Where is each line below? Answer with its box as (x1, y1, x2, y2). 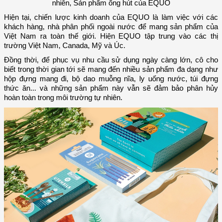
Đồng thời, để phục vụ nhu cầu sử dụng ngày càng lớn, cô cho (4, 56, 218, 64)
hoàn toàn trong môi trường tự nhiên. (4, 94, 122, 102)
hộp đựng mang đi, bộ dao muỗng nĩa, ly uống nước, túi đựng (4, 75, 218, 83)
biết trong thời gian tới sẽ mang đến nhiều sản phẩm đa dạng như (4, 65, 218, 74)
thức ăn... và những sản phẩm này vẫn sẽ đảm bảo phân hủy (4, 84, 218, 93)
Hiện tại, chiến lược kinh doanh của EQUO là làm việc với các (4, 13, 218, 22)
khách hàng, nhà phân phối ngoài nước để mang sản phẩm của (4, 23, 218, 31)
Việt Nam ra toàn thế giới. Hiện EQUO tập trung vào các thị (4, 32, 218, 41)
